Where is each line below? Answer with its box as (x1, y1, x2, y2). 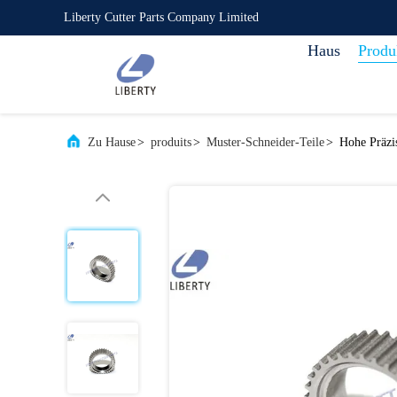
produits (151, 136, 191, 149)
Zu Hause (88, 136, 136, 149)
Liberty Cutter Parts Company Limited (64, 11, 259, 24)
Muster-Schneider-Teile (206, 136, 324, 149)
